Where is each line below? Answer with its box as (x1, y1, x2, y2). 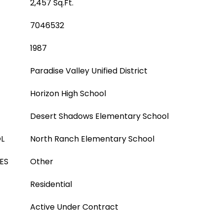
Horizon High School (30, 88, 106, 99)
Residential (30, 179, 72, 190)
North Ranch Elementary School (30, 133, 154, 145)
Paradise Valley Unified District (30, 65, 147, 76)
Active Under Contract (30, 201, 118, 213)
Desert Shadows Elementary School (30, 110, 169, 122)
